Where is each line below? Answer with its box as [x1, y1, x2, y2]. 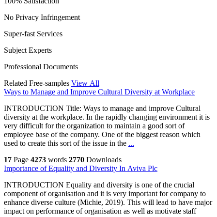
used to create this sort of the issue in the [4, 139, 128, 148]
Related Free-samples [4, 79, 69, 88]
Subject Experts [4, 46, 52, 55]
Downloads [86, 155, 122, 164]
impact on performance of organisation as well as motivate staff [4, 207, 196, 216]
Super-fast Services [4, 30, 62, 38]
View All [71, 79, 99, 88]
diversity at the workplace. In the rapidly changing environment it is [4, 113, 210, 122]
